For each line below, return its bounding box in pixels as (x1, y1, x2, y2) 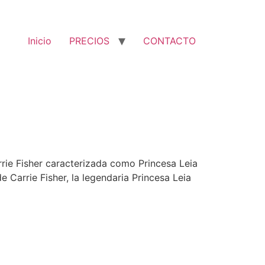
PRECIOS (69, 35, 109, 47)
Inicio (28, 35, 51, 47)
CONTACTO (143, 35, 196, 47)
